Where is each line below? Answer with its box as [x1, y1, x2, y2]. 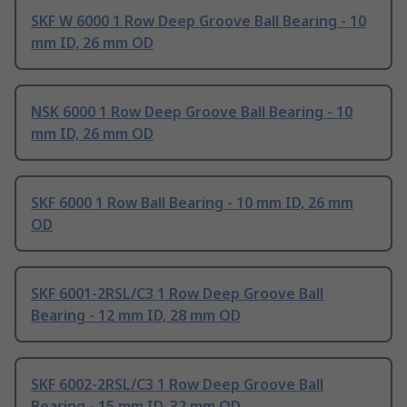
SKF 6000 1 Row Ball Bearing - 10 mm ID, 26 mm [31, 193, 353, 213]
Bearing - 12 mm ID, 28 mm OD [31, 305, 241, 326]
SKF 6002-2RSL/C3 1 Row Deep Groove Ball [31, 374, 323, 395]
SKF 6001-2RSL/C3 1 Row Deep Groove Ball [31, 283, 323, 304]
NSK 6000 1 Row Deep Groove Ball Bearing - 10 [31, 102, 352, 123]
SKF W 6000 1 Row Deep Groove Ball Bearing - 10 [31, 11, 366, 32]
